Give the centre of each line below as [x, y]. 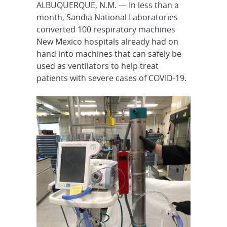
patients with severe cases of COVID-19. [111, 78]
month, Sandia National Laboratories [107, 17]
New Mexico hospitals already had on [107, 42]
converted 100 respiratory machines [106, 29]
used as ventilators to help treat [97, 66]
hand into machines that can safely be [109, 54]
